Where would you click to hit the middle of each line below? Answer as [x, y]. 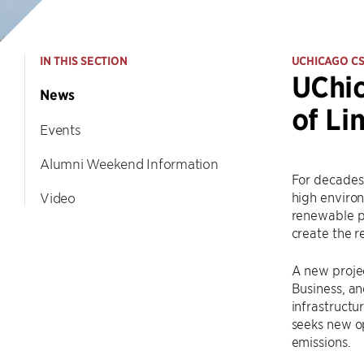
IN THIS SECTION [84, 61]
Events [61, 129]
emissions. [321, 341]
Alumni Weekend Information [129, 163]
